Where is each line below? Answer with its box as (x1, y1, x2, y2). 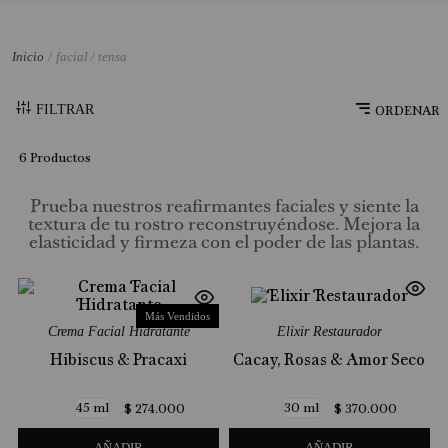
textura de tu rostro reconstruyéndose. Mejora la (28, 214, 420, 236)
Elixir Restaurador (276, 324, 382, 340)
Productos (29, 149, 91, 166)
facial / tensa (56, 49, 127, 64)
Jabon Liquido (50, 15, 131, 31)
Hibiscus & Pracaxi (50, 349, 188, 370)
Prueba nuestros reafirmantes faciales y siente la (29, 196, 419, 218)
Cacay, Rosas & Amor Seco (233, 349, 426, 370)
